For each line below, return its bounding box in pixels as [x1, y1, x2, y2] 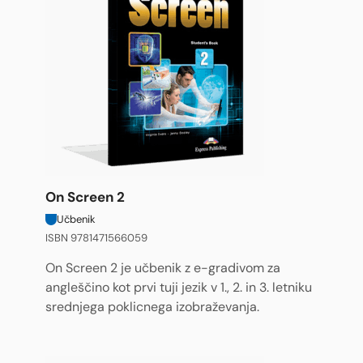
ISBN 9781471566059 [45, 231, 147, 245]
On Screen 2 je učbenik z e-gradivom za [45, 260, 280, 276]
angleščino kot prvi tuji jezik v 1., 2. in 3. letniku [45, 280, 312, 296]
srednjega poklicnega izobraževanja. [45, 299, 259, 315]
